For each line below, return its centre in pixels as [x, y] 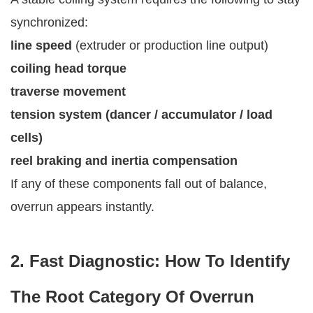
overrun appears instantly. [82, 206]
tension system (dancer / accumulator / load [141, 114]
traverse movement [68, 91]
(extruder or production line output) [170, 45]
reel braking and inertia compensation [124, 160]
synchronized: [49, 22]
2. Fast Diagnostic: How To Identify [150, 261]
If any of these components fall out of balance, [139, 183]
